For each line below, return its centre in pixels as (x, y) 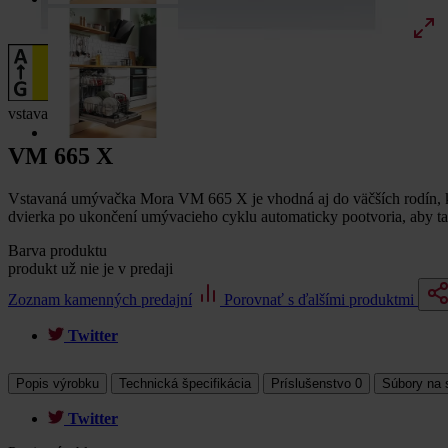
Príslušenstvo (313, 383)
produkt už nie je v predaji (90, 268)
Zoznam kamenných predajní (100, 299)
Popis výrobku (57, 383)
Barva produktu (57, 250)
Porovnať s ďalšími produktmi (319, 299)
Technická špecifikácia (185, 383)
